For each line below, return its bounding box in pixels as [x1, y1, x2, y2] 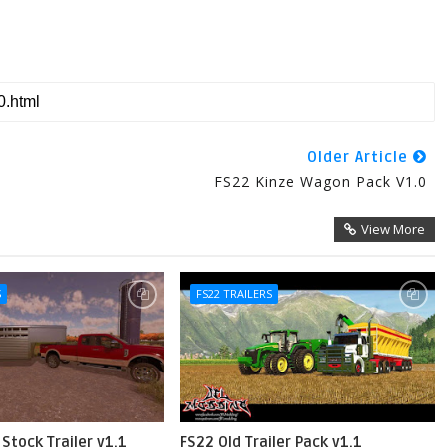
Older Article [306, 148, 413, 166]
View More [360, 220, 425, 238]
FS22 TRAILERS [195, 286, 272, 301]
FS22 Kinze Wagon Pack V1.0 [213, 172, 427, 191]
